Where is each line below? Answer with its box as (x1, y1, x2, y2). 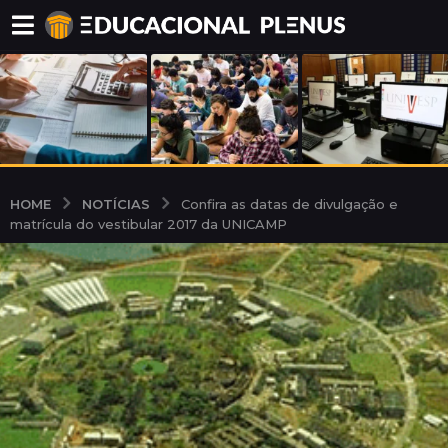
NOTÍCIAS (82, 195, 150, 212)
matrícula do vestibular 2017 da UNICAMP (10, 215, 287, 232)
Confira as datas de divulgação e (181, 195, 398, 212)
